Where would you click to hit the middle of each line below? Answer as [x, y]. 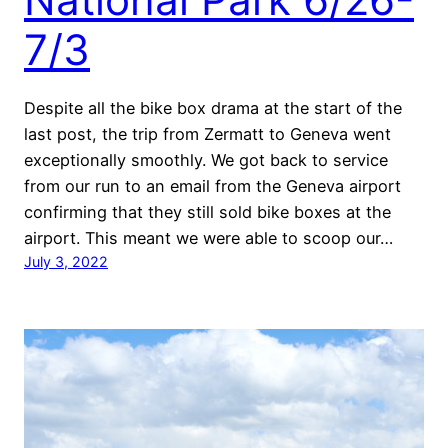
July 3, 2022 [66, 261]
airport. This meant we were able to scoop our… [208, 237]
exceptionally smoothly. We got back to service [206, 159]
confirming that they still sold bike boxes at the [207, 211]
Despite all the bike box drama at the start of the [213, 107]
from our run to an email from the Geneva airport [212, 185]
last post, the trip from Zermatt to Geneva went [207, 133]
